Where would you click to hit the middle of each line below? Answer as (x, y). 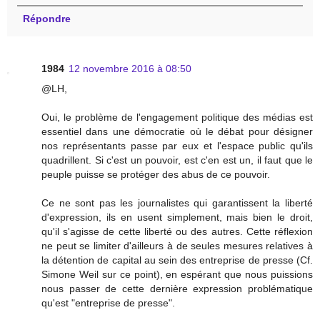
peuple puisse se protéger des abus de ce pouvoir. (156, 175)
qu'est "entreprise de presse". (108, 303)
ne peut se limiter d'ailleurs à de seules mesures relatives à (177, 246)
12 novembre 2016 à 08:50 (130, 69)
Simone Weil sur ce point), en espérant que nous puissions (177, 275)
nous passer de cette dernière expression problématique (177, 289)
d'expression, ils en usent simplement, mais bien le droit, (177, 217)
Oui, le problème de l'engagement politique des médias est (177, 117)
